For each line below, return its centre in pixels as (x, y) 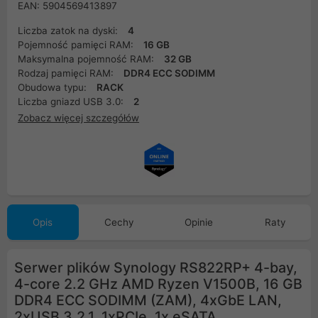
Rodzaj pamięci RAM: (67, 73)
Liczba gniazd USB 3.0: (72, 102)
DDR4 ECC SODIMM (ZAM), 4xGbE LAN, (148, 301)
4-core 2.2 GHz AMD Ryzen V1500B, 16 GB (158, 284)
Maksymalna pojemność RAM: (87, 59)
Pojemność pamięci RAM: (77, 45)
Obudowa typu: (54, 87)
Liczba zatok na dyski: (69, 31)
